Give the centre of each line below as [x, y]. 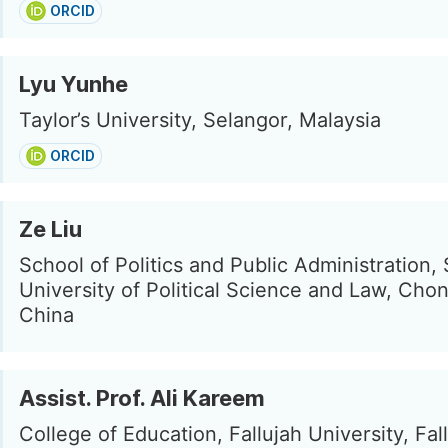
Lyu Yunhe [73, 84]
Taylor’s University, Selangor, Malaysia [200, 120]
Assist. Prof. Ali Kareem [142, 398]
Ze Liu [50, 229]
